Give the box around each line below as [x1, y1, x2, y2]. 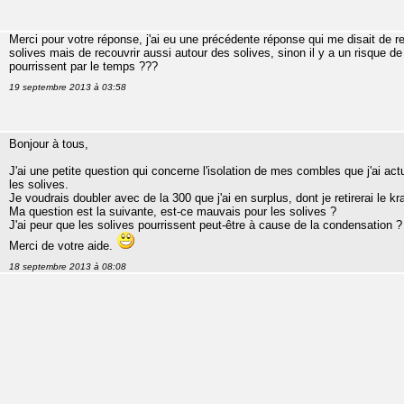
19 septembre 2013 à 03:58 [9, 81, 126, 92]
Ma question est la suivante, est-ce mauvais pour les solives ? [9, 204, 336, 218]
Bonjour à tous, [9, 136, 88, 151]
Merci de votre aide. [9, 238, 116, 252]
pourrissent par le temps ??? [9, 59, 158, 73]
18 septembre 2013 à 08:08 [9, 261, 126, 271]
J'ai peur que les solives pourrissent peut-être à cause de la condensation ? [9, 217, 402, 232]
